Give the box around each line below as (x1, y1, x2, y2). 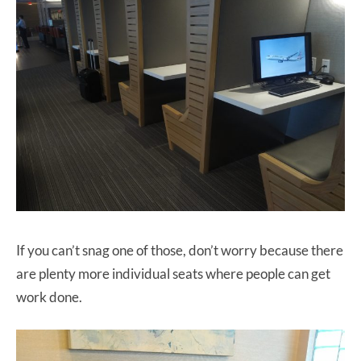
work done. (16, 288, 82, 305)
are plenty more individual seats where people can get (16, 264, 330, 282)
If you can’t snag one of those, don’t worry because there (16, 241, 343, 259)
